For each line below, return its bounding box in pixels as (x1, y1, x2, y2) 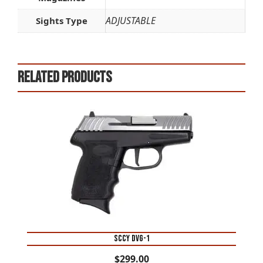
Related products (18, 68, 112, 87)
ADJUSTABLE (106, 14, 156, 28)
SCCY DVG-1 (113, 232, 150, 244)
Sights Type (35, 15, 87, 27)
